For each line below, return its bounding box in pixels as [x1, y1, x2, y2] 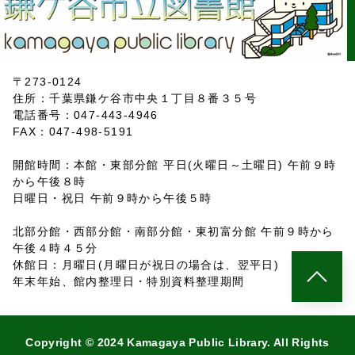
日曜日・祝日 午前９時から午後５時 [13, 192, 212, 205]
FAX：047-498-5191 [13, 125, 134, 139]
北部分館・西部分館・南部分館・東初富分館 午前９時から [13, 225, 334, 239]
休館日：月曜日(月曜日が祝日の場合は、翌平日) [13, 258, 280, 272]
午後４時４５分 [13, 242, 98, 255]
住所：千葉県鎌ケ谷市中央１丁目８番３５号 [13, 92, 257, 105]
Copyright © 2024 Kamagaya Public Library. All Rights [25, 336, 330, 349]
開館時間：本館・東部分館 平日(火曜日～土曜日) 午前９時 [13, 158, 337, 172]
